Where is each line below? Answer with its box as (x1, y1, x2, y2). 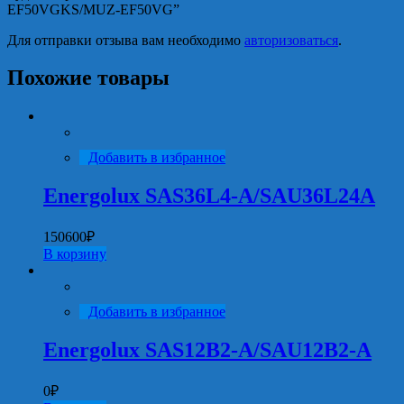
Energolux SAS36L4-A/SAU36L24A (43, 184, 375, 208)
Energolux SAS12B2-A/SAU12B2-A (43, 338, 372, 363)
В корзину (43, 246, 106, 262)
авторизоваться (244, 32, 338, 48)
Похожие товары (7, 66, 170, 90)
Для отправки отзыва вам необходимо (7, 32, 244, 48)
